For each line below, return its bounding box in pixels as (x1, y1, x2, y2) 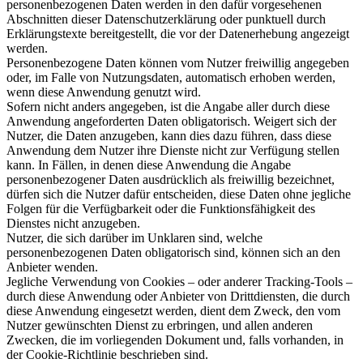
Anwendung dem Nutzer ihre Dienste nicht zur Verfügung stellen (6, 143, 340, 158)
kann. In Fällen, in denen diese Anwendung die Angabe (6, 158, 291, 173)
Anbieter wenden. (6, 260, 98, 275)
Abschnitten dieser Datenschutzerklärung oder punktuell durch (6, 12, 326, 27)
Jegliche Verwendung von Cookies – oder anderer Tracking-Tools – (6, 275, 352, 289)
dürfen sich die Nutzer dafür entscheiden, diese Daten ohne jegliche (6, 187, 351, 202)
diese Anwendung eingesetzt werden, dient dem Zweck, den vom (6, 304, 340, 318)
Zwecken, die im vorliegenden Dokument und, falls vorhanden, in (6, 333, 344, 348)
